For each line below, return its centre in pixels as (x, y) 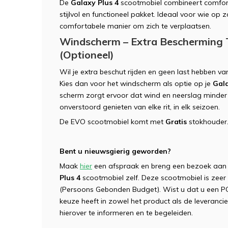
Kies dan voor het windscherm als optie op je (136, 83)
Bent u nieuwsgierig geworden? (115, 151)
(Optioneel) (87, 55)
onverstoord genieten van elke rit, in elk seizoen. (140, 107)
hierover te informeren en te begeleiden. (127, 213)
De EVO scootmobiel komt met (112, 122)
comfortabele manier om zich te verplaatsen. (135, 26)
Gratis (176, 122)
